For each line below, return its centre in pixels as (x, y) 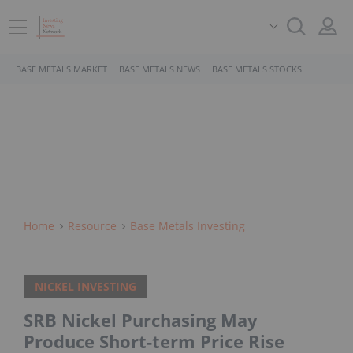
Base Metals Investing (188, 226)
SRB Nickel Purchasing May (141, 320)
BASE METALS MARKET (61, 69)
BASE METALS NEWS (160, 69)
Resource (92, 226)
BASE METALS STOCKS (257, 69)
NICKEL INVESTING (85, 287)
